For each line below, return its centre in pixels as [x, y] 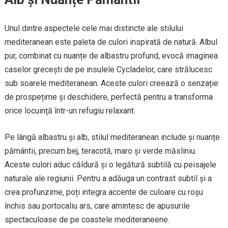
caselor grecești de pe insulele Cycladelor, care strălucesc [108, 70]
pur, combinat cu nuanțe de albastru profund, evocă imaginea [111, 56]
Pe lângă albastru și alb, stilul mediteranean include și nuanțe [112, 137]
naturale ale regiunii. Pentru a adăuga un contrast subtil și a [108, 179]
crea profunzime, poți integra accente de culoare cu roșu [104, 192]
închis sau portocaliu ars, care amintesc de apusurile [97, 206]
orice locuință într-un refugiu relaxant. [70, 111]
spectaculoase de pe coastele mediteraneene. [87, 220]
